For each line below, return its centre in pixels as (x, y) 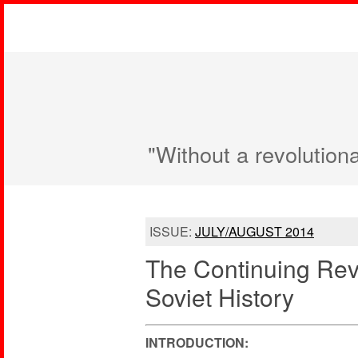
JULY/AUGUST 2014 (255, 231)
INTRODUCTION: (197, 342)
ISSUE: (172, 231)
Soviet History (220, 297)
